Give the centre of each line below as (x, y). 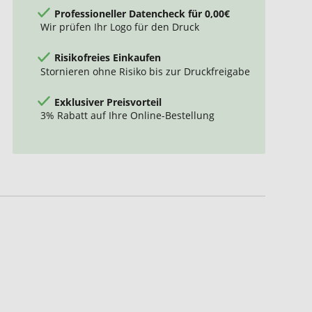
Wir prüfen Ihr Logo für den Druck (119, 27)
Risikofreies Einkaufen (107, 57)
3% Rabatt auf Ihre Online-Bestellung (127, 115)
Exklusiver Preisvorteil (108, 101)
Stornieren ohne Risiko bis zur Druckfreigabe (145, 71)
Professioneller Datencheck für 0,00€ (142, 13)
